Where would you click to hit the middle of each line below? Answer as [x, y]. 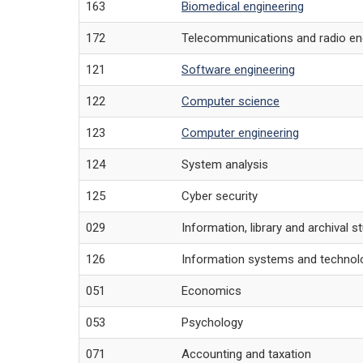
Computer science [231, 102]
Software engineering [238, 70]
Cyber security [220, 196]
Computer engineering [240, 133]
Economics [211, 291]
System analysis [225, 165]
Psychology [212, 323]
